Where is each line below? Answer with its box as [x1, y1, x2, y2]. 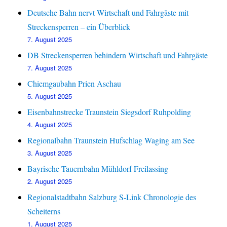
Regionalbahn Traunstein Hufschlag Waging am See [27, 135, 195, 146]
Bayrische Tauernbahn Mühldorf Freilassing [27, 163, 169, 174]
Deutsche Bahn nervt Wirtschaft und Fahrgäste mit [27, 7, 189, 18]
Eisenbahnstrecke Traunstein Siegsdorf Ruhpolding [27, 106, 192, 118]
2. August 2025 [27, 176, 72, 186]
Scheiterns [27, 206, 61, 217]
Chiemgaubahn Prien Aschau [27, 78, 122, 89]
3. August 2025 [27, 148, 72, 158]
